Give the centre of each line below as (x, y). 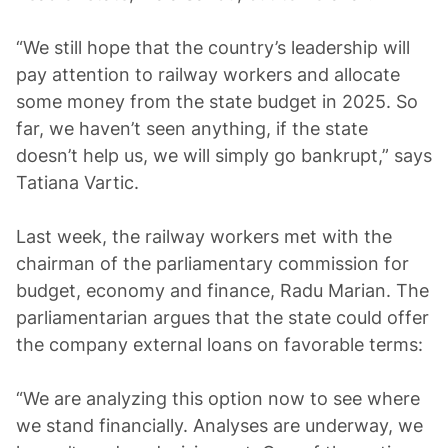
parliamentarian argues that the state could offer (222, 317)
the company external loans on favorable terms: (219, 344)
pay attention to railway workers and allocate (208, 74)
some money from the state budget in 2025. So (217, 101)
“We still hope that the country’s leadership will (213, 47)
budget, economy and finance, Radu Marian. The (222, 290)
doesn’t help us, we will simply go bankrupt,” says (224, 155)
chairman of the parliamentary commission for (212, 263)
